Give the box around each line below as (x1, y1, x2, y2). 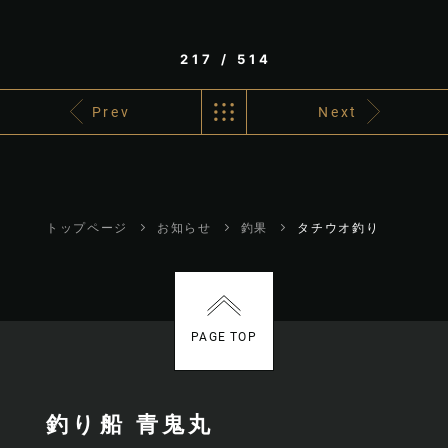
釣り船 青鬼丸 (45, 410, 215, 437)
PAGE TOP (191, 330, 257, 345)
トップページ (45, 219, 129, 235)
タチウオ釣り (297, 219, 380, 235)
